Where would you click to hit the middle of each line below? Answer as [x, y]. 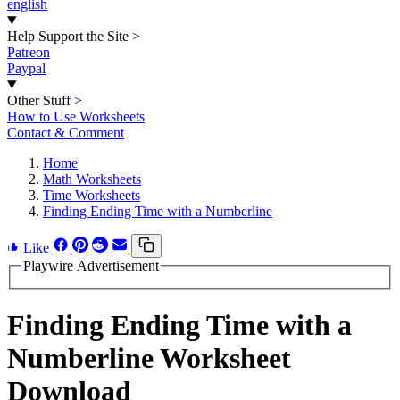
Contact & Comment [66, 133]
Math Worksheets [92, 179]
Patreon [29, 52]
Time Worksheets [92, 195]
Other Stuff [39, 100]
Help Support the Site [68, 36]
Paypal [26, 68]
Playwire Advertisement [91, 266]
